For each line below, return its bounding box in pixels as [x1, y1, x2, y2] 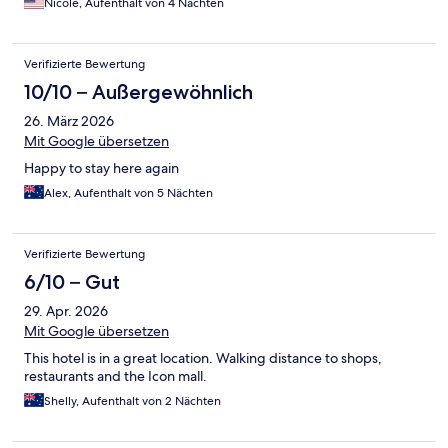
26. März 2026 [24, 111, 114, 130]
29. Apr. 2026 [24, 301, 108, 320]
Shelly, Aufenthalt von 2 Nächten [44, 392, 221, 409]
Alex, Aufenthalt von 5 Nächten [44, 184, 213, 201]
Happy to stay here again [24, 158, 179, 177]
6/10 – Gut [24, 269, 120, 294]
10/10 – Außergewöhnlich [24, 79, 253, 104]
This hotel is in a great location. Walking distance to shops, [24, 348, 382, 367]
